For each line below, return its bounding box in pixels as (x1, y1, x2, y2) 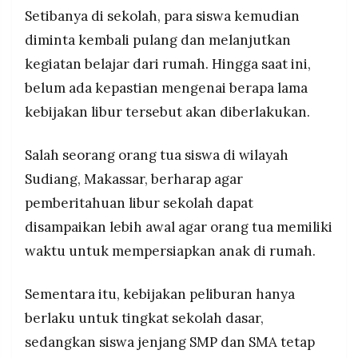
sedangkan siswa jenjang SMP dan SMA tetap (25, 332, 315, 351)
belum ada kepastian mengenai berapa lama (25, 78, 308, 97)
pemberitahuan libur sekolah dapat (25, 193, 253, 212)
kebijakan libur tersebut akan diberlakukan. (25, 102, 310, 121)
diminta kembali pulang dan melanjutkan (25, 30, 291, 49)
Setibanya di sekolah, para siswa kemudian (25, 6, 300, 25)
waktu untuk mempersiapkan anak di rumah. (25, 241, 316, 260)
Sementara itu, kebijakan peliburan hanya (25, 284, 295, 303)
